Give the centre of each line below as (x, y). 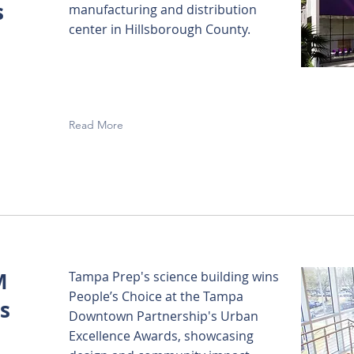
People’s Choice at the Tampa (156, 296)
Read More (96, 125)
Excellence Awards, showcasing (161, 336)
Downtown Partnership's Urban (164, 316)
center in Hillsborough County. (160, 29)
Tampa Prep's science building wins (174, 277)
